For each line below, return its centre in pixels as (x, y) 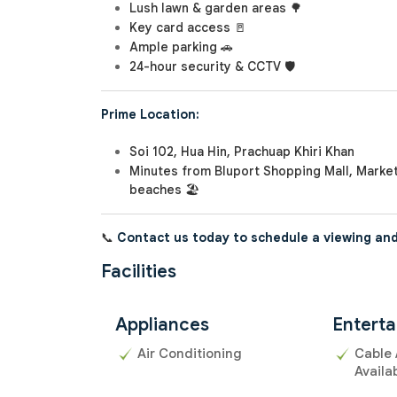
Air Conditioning (190, 354)
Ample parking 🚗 (181, 47)
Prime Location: (150, 115)
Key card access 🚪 (188, 28)
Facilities (139, 272)
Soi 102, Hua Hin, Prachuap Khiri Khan (242, 152)
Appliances (162, 325)
